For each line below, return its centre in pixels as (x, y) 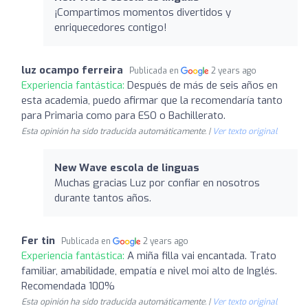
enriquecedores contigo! (111, 27)
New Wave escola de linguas (127, 167)
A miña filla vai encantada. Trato (202, 255)
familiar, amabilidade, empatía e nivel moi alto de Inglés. (149, 271)
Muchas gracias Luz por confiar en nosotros (157, 183)
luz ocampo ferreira (72, 70)
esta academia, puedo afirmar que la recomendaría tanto (152, 100)
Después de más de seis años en (202, 85)
